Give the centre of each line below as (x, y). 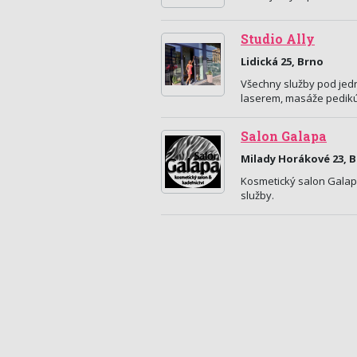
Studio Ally (278, 39)
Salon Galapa (284, 136)
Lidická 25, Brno (282, 61)
